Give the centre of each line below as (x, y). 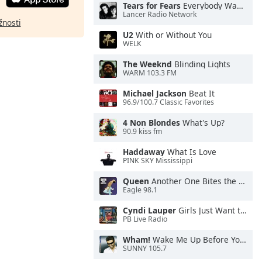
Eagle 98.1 (140, 190)
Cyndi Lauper (149, 210)
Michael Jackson (155, 93)
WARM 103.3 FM (150, 73)
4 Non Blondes (151, 123)
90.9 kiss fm (142, 132)
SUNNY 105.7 (145, 249)
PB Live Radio (145, 219)
